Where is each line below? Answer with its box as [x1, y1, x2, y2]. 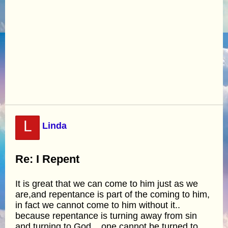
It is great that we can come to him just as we [15, 178, 198, 189]
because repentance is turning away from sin [15, 210, 197, 221]
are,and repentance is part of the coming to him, [15, 189, 210, 199]
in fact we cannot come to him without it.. [15, 199, 180, 210]
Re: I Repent [15, 152, 79, 165]
